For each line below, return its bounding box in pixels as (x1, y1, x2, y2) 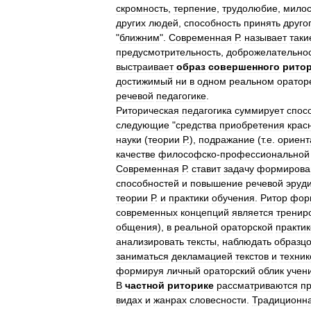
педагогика (182, 105, 232, 116)
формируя (116, 265, 164, 276)
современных (116, 207, 178, 218)
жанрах (153, 294, 187, 305)
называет (244, 32, 287, 43)
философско (158, 149, 217, 160)
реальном (229, 76, 274, 87)
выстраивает (116, 61, 174, 72)
